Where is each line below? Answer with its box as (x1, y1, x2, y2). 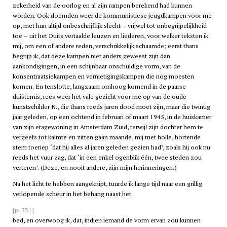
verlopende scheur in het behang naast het (12, 189, 131, 198)
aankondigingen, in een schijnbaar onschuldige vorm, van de (12, 61, 180, 70)
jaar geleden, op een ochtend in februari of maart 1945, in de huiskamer (12, 112, 211, 121)
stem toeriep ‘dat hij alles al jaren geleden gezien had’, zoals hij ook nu (12, 142, 210, 152)
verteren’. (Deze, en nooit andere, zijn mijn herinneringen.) (12, 163, 177, 172)
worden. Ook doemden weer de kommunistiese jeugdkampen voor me (12, 11, 212, 20)
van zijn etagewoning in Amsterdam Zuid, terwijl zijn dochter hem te (12, 122, 203, 131)
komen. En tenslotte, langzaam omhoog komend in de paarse (12, 82, 186, 91)
